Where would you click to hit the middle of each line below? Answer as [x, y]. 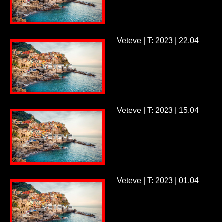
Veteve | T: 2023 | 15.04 [158, 111]
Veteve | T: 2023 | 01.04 [158, 180]
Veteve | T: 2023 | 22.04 [158, 40]
